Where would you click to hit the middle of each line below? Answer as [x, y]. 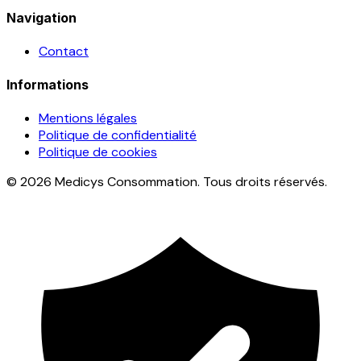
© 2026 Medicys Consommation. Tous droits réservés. [167, 182]
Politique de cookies [98, 152]
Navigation [41, 17]
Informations [48, 85]
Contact [64, 51]
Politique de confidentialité [118, 135]
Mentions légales [88, 118]
